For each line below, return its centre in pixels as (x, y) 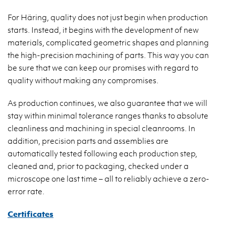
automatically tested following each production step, (102, 153)
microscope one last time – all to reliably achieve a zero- (108, 178)
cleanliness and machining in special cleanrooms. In (101, 128)
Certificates (31, 214)
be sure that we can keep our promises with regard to (103, 67)
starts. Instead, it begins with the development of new (103, 30)
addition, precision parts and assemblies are (88, 140)
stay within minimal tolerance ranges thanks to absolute (108, 115)
